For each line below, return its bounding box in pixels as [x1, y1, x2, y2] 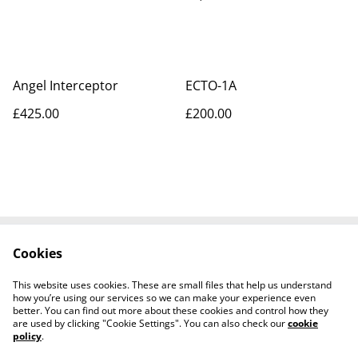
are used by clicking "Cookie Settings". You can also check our [13, 316, 288, 330]
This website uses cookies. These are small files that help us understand [13, 278, 332, 292]
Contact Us [80, 253, 147, 271]
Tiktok [161, 284, 197, 301]
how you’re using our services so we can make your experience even [13, 291, 316, 304]
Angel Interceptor [13, 76, 118, 94]
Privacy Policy [73, 268, 154, 286]
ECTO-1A [185, 76, 237, 94]
